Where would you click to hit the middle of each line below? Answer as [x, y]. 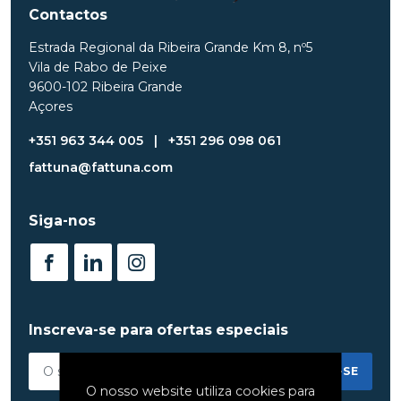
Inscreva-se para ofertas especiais [158, 330]
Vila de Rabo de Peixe [98, 68]
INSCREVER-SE [313, 371]
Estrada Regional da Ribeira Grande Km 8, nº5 [171, 48]
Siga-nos [62, 221]
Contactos [68, 15]
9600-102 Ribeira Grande [106, 87]
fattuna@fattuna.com [101, 168]
